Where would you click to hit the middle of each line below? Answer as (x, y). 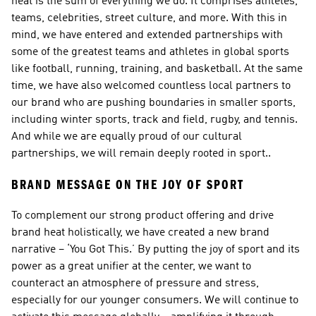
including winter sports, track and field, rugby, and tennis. (154, 120)
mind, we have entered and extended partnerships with (147, 35)
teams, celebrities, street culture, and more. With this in (149, 18)
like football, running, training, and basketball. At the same (157, 69)
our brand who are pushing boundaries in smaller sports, (153, 103)
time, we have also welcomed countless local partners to (151, 86)
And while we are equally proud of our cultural (127, 137)
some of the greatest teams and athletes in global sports (150, 52)
